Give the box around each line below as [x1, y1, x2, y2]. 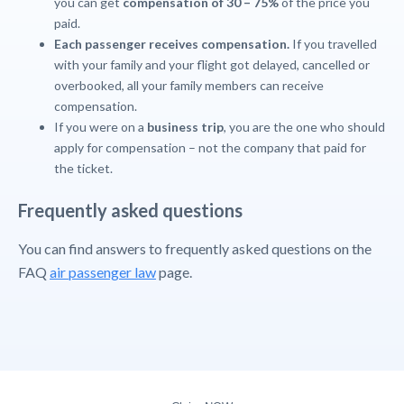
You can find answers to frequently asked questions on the [18, 240, 372, 257]
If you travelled [289, 36, 377, 51]
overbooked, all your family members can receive [54, 78, 324, 93]
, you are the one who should [224, 119, 385, 134]
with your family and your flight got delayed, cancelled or [54, 57, 370, 72]
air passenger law [50, 263, 156, 280]
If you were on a [54, 119, 147, 134]
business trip [147, 119, 224, 134]
